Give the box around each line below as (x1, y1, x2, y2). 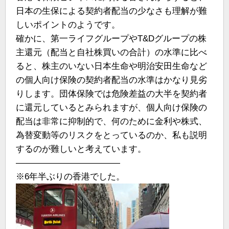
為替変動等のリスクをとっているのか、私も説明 (16, 130, 207, 141)
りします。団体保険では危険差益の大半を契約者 (16, 89, 207, 99)
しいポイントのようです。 (16, 20, 120, 30)
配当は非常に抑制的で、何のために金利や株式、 (16, 117, 207, 127)
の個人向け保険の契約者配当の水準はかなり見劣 (16, 75, 207, 85)
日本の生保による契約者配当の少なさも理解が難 (16, 6, 207, 16)
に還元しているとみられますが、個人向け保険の (16, 103, 207, 113)
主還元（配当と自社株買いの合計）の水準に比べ (16, 48, 207, 58)
